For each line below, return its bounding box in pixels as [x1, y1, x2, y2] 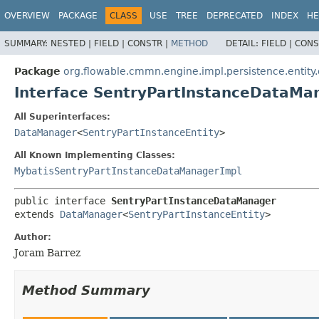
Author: [14, 231, 51, 242]
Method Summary [22, 282, 150, 298]
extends [14, 208, 60, 220]
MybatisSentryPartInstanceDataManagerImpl [14, 164, 242, 177]
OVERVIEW [4, 11, 50, 21]
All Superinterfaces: [14, 111, 110, 122]
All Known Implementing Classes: [14, 150, 175, 160]
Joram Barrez [14, 246, 80, 258]
